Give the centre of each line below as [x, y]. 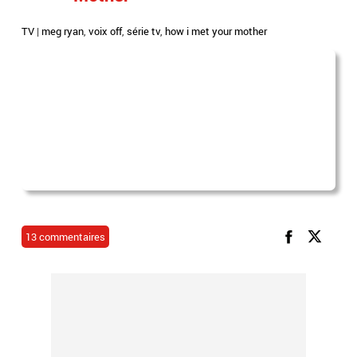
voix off [106, 31]
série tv [144, 31]
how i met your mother [216, 31]
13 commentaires [66, 236]
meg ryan [63, 31]
